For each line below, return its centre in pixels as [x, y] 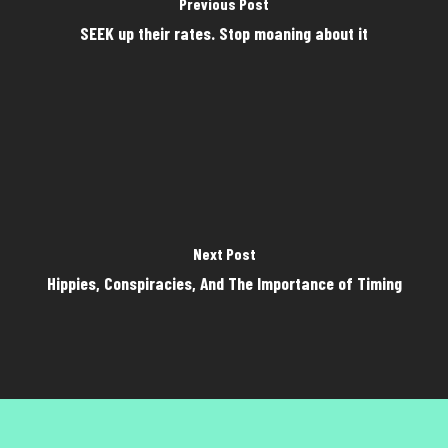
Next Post [224, 253]
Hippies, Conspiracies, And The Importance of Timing [224, 282]
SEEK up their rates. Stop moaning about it [224, 32]
